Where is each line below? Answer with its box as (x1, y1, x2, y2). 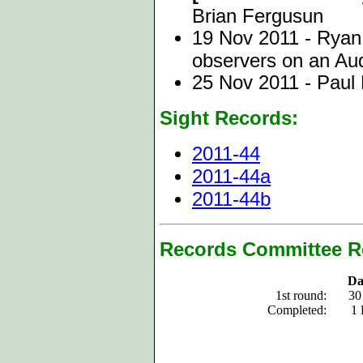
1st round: (275, 288, 327, 302)
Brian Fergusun (192, 5, 323, 26)
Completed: (267, 303, 327, 317)
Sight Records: (160, 107, 298, 129)
